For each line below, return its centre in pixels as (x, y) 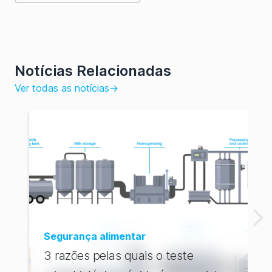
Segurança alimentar (95, 236)
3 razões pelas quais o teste (118, 255)
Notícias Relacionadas (93, 70)
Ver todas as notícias (62, 88)
